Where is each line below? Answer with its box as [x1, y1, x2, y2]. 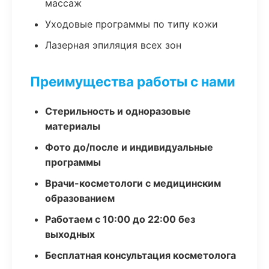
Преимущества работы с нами [30, 73, 235, 89]
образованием [45, 192, 115, 204]
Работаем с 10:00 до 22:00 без [45, 213, 195, 225]
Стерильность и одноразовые [45, 105, 191, 117]
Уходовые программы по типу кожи [45, 18, 218, 30]
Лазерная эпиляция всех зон [45, 39, 181, 51]
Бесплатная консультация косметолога [45, 249, 236, 261]
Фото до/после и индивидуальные [45, 141, 213, 153]
